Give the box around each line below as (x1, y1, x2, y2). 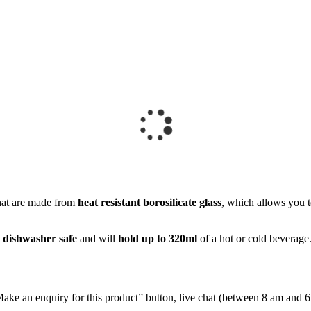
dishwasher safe (3, 232, 77, 244)
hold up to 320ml (118, 232, 197, 244)
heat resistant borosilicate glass (78, 196, 221, 208)
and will (77, 232, 118, 244)
